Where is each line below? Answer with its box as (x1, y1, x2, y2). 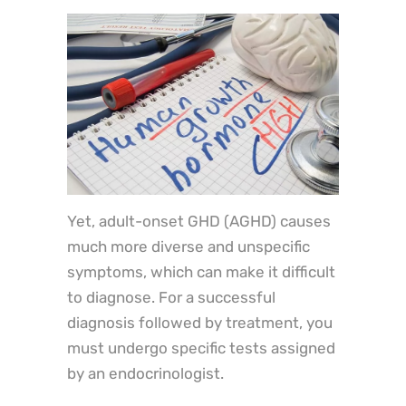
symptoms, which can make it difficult (67, 263, 335, 282)
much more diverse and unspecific (67, 237, 310, 256)
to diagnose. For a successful (67, 288, 275, 307)
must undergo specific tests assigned (67, 339, 335, 358)
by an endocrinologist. (67, 364, 224, 383)
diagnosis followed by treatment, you (67, 314, 333, 333)
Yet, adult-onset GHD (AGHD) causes (67, 212, 331, 231)
